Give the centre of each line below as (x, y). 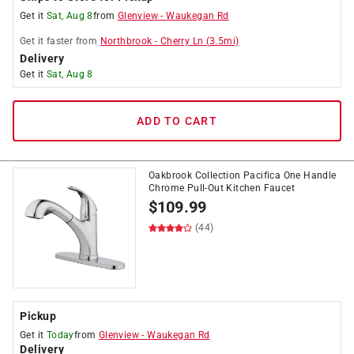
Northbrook (126, 41)
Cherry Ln (182, 41)
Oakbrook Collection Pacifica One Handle (243, 175)
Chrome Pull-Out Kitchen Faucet (222, 188)
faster (60, 41)
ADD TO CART (177, 121)
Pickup (38, 316)
